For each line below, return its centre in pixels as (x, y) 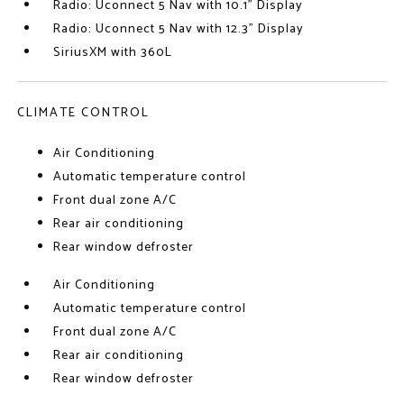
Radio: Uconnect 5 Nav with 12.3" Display (179, 29)
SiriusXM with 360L (113, 53)
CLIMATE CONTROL (84, 113)
